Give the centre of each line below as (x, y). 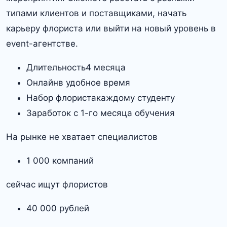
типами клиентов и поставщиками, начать (96, 13)
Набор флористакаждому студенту (101, 98)
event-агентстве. (42, 44)
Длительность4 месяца (76, 68)
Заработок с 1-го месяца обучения (101, 113)
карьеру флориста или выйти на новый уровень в (111, 29)
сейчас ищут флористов (57, 185)
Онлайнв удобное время (78, 83)
